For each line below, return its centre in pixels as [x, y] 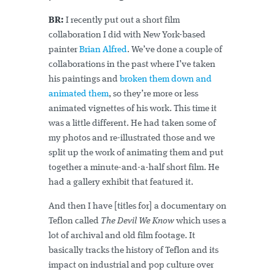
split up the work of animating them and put [136, 153]
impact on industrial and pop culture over [131, 266]
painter [64, 50]
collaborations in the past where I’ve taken [132, 65]
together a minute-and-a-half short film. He [134, 168]
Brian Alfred [103, 50]
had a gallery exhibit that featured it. [121, 183]
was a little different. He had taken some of [132, 124]
